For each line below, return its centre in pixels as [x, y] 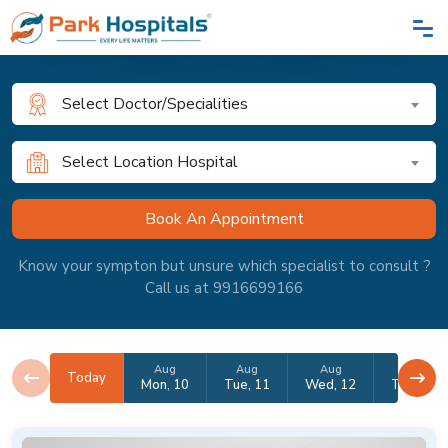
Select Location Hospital [150, 162]
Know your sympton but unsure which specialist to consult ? [224, 266]
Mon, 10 [165, 385]
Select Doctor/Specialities [155, 104]
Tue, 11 [247, 385]
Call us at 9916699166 [224, 288]
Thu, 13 [414, 385]
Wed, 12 [330, 385]
